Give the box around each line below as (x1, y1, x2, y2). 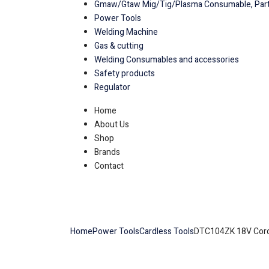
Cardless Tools (139, 225, 194, 238)
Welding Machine (94, 25, 158, 38)
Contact (94, 159, 124, 172)
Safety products (94, 67, 155, 80)
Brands (94, 145, 120, 159)
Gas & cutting (94, 39, 144, 52)
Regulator (94, 80, 130, 94)
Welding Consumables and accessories (94, 53, 239, 66)
